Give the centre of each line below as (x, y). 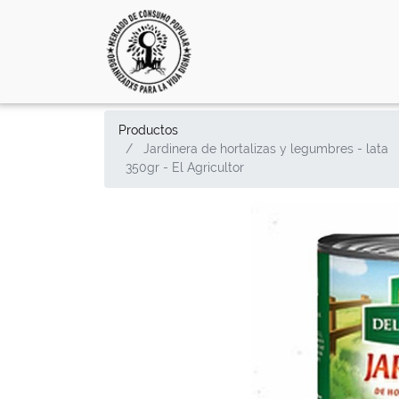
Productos (148, 130)
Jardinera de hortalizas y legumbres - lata (266, 149)
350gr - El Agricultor (185, 167)
